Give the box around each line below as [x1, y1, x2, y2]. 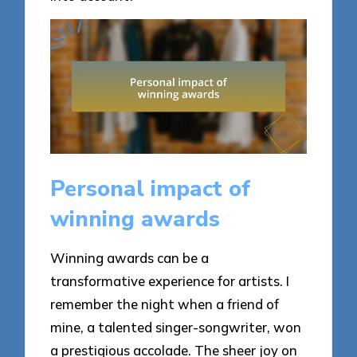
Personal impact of [50, 173, 251, 204]
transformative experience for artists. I [50, 273, 290, 290]
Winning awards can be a [50, 249, 210, 267]
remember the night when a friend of [50, 296, 280, 313]
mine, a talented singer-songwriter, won [50, 319, 302, 336]
